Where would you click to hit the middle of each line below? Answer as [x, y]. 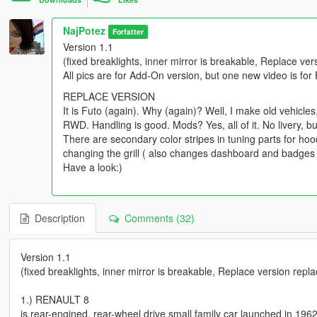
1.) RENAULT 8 [54, 300]
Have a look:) [92, 167]
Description [57, 218]
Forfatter [128, 32]
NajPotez [84, 31]
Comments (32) [156, 218]
